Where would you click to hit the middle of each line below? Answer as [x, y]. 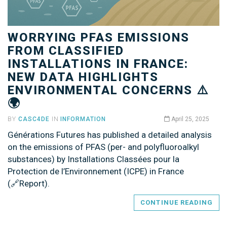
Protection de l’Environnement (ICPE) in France [96, 171]
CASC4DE [34, 119]
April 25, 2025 [190, 119]
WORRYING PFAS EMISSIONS [99, 37]
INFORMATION [83, 119]
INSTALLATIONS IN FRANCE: [98, 64]
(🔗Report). [29, 183]
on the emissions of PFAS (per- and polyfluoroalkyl [103, 147]
